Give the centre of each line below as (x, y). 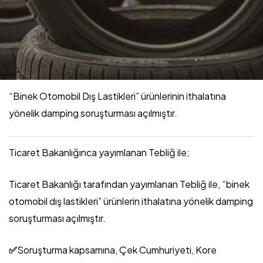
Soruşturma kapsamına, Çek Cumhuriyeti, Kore (117, 250)
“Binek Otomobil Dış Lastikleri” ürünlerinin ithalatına (117, 96)
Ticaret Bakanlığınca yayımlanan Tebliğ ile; (99, 153)
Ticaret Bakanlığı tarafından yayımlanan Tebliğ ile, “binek (129, 184)
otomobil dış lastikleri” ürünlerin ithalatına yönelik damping (131, 201)
